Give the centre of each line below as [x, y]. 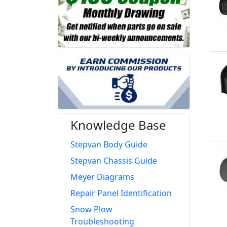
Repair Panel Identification [121, 193]
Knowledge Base [118, 125]
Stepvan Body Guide [109, 145]
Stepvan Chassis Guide [114, 161]
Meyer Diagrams [102, 177]
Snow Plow [91, 210]
